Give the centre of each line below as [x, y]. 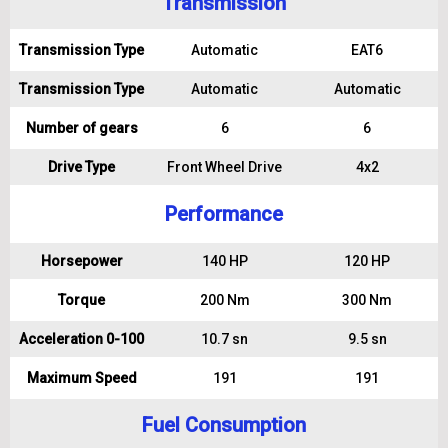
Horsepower [81, 261]
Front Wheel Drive [224, 167]
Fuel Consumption [224, 425]
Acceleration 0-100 [81, 339]
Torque [81, 300]
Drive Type [81, 167]
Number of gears [81, 128]
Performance [224, 214]
